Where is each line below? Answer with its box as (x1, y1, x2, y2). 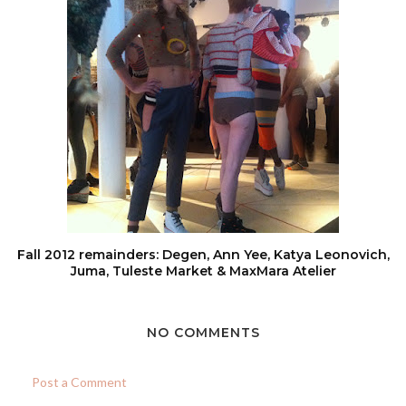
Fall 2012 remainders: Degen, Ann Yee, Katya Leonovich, (16, 246, 390, 263)
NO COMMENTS (146, 324, 260, 341)
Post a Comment (32, 374, 127, 390)
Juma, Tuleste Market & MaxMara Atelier (70, 263, 336, 279)
